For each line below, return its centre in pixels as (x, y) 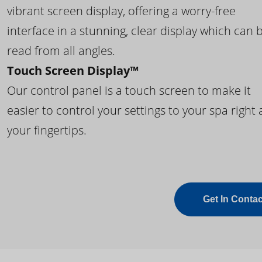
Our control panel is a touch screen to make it (129, 91)
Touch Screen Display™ (73, 71)
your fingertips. (47, 130)
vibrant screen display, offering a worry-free (121, 11)
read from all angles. (61, 51)
